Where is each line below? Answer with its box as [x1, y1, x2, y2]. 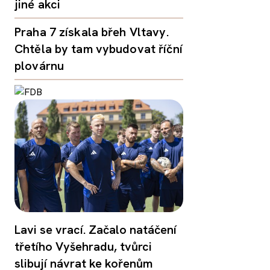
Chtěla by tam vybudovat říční [14, 40, 183, 57]
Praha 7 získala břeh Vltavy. [14, 24, 169, 40]
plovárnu [14, 57, 64, 74]
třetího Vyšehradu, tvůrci [14, 238, 152, 254]
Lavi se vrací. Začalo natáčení [14, 221, 177, 237]
